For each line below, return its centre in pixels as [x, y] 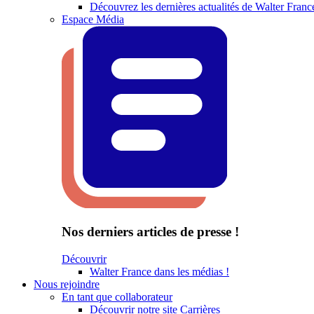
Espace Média [93, 20]
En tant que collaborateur [117, 296]
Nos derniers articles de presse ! [150, 232]
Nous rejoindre [67, 284]
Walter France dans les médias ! [159, 271]
